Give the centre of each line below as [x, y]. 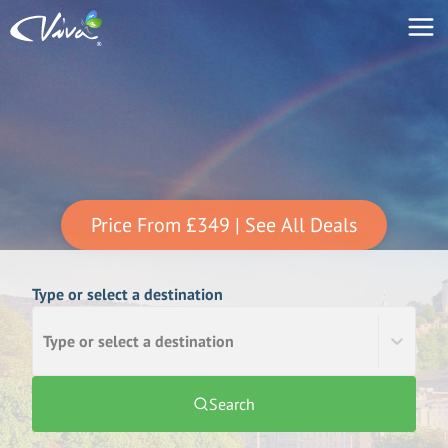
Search [232, 404]
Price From [136, 225]
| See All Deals [296, 225]
